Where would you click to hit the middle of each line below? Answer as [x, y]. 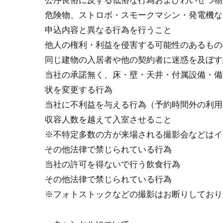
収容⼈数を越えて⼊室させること [108, 119]
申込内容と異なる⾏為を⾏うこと [108, 30]
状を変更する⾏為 [79, 90]
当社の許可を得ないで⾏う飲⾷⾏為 [112, 164]
